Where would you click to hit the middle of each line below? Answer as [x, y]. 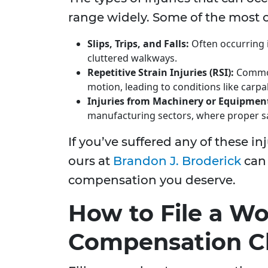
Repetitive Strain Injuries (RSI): [161, 73]
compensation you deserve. [152, 180]
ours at [91, 161]
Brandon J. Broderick [177, 161]
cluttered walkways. [132, 58]
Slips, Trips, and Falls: [138, 44]
